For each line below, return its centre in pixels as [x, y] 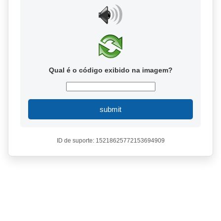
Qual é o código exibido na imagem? [110, 70]
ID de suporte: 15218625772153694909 [110, 141]
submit [110, 109]
